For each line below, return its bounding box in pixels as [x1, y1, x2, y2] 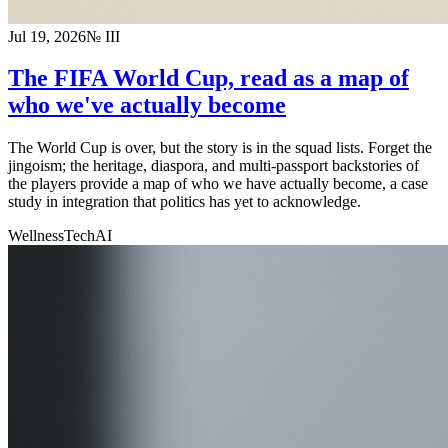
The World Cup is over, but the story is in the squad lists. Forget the [8, 139, 432, 157]
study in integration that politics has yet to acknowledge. [8, 193, 361, 211]
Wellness [8, 227, 64, 245]
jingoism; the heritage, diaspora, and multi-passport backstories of [8, 157, 419, 175]
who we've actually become [8, 92, 286, 119]
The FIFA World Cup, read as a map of [8, 65, 409, 92]
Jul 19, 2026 [8, 27, 86, 45]
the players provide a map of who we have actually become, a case [8, 175, 428, 193]
